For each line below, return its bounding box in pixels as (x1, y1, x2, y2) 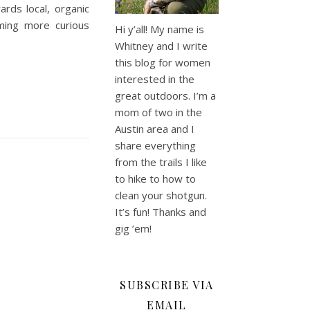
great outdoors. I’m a (115, 88, 216, 102)
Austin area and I (115, 121, 194, 136)
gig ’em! (115, 221, 152, 235)
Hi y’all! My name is (115, 21, 204, 36)
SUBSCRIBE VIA (120, 277, 214, 292)
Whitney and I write (115, 38, 208, 53)
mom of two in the (115, 104, 202, 119)
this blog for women (115, 55, 210, 69)
